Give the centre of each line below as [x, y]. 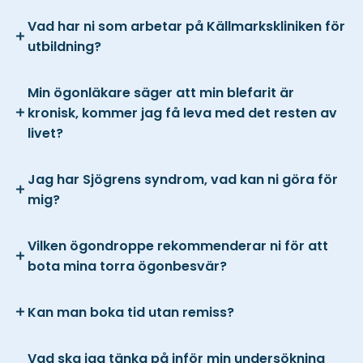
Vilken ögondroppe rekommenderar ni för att [178, 246]
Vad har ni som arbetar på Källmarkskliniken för [186, 26]
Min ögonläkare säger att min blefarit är [161, 92]
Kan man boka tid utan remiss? [131, 312]
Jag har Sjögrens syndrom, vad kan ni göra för [183, 179]
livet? [45, 133]
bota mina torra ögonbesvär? [127, 266]
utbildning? [64, 46]
